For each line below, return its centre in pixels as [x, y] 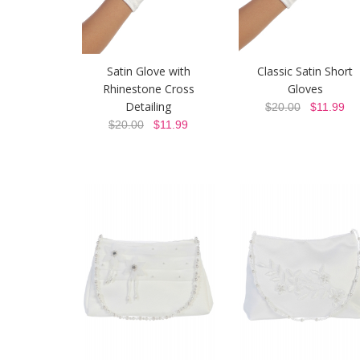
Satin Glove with [148, 71]
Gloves [305, 89]
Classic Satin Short [305, 71]
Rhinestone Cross [148, 89]
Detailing [148, 106]
